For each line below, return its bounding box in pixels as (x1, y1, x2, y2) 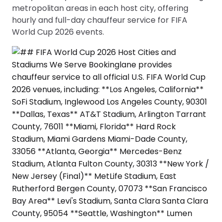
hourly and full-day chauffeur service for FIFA (12, 14, 187, 26)
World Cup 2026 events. (12, 26, 104, 38)
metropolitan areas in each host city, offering (12, 2, 188, 14)
